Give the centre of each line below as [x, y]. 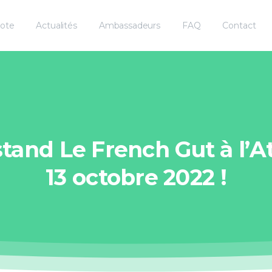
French [131, 149]
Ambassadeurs [129, 25]
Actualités [56, 25]
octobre [115, 177]
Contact [239, 25]
